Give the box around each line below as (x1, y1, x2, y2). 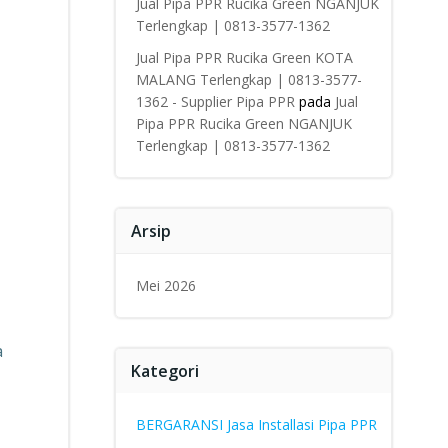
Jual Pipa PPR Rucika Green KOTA (135, 48, 353, 67)
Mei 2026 (135, 276, 196, 295)
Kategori (130, 360, 199, 382)
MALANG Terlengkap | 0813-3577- (135, 70, 362, 89)
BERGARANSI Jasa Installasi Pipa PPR (135, 415, 377, 434)
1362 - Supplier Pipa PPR (135, 92, 295, 111)
